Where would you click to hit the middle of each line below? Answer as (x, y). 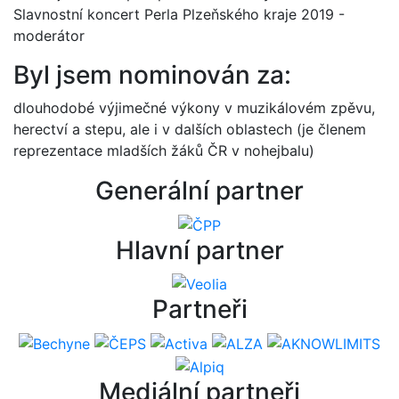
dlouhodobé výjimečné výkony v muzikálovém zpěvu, (194, 108)
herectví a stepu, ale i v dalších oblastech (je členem (190, 129)
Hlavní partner (199, 250)
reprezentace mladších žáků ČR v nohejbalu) (164, 151)
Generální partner (199, 191)
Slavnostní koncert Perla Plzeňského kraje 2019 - (179, 14)
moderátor (49, 36)
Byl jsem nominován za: (152, 75)
